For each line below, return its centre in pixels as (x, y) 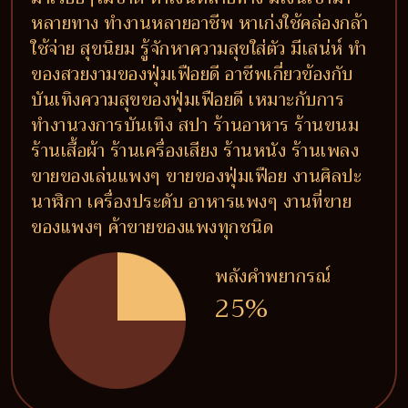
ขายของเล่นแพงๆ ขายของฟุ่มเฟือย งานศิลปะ (196, 176)
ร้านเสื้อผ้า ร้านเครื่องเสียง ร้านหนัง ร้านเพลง (195, 151)
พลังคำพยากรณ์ (273, 276)
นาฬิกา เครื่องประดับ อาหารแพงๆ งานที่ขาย (191, 202)
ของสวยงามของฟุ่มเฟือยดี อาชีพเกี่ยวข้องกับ (192, 74)
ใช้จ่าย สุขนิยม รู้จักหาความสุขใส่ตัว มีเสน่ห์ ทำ (199, 49)
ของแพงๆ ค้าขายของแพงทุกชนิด (152, 227)
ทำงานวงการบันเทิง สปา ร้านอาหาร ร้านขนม (195, 125)
